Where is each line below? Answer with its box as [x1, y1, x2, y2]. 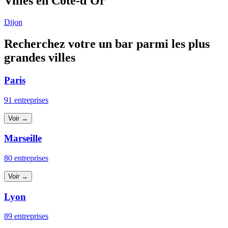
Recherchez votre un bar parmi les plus [4, 37, 210, 50]
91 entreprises [4, 95, 48, 104]
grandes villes [4, 50, 75, 64]
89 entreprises [4, 212, 48, 221]
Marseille [4, 133, 42, 144]
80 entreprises [4, 153, 48, 162]
